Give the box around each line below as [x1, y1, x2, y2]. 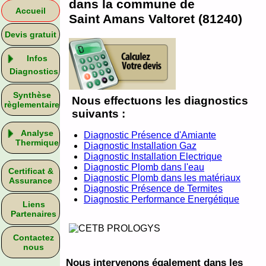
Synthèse [12, 90, 51, 100]
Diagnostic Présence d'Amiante [84, 130, 216, 141]
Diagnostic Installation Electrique [84, 151, 222, 162]
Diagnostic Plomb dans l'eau [84, 162, 204, 173]
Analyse [20, 128, 53, 138]
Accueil [15, 6, 46, 15]
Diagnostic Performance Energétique [84, 194, 239, 205]
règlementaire [4, 100, 59, 109]
